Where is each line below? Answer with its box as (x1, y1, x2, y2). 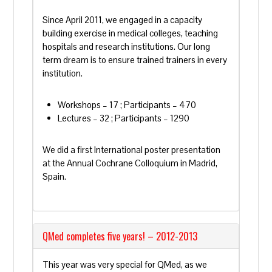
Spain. (42, 171, 67, 182)
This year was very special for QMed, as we (42, 259, 208, 270)
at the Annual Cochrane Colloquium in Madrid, (42, 157, 218, 169)
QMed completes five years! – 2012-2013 (42, 229, 198, 243)
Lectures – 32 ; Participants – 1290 (58, 112, 190, 124)
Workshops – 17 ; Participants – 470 (58, 99, 197, 110)
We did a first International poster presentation (42, 144, 221, 155)
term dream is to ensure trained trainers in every (42, 54, 228, 66)
